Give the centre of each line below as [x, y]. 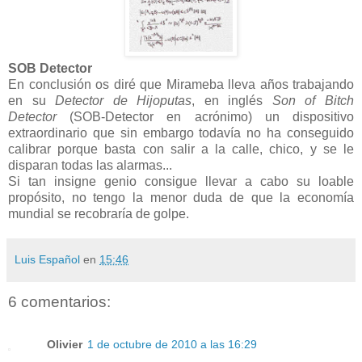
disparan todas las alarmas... [90, 166]
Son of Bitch [313, 101]
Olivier [65, 344]
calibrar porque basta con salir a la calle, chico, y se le [181, 149]
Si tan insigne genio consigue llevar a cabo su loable [181, 182]
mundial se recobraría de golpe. [99, 214]
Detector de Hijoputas [124, 101]
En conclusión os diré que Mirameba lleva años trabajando [181, 85]
